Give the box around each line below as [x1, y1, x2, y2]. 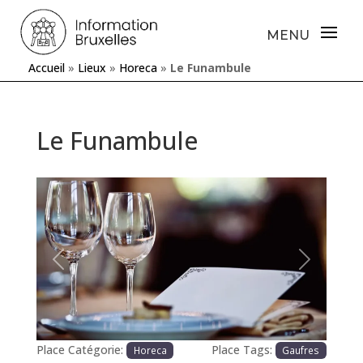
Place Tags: [211, 342, 275, 358]
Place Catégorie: [36, 342, 126, 358]
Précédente [57, 259, 118, 275]
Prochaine [303, 259, 357, 275]
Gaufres [282, 344, 320, 357]
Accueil [28, 59, 65, 75]
